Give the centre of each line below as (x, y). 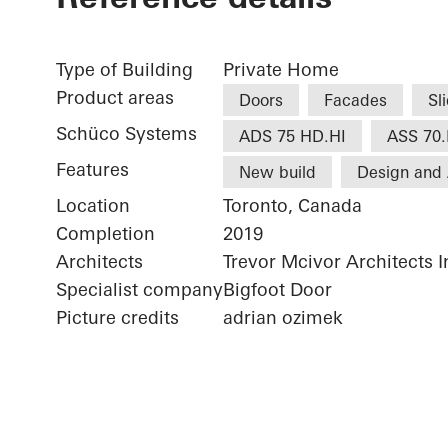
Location (93, 206)
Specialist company (139, 290)
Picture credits (117, 318)
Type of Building (124, 70)
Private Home (281, 70)
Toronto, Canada (292, 206)
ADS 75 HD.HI (292, 136)
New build (277, 172)
